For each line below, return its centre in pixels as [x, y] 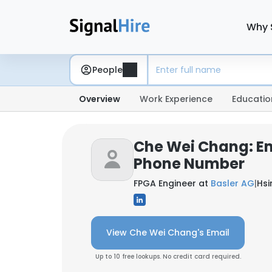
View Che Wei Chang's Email [168, 233]
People [107, 70]
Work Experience [176, 99]
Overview [100, 99]
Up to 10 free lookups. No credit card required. [168, 257]
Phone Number [189, 164]
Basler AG [233, 183]
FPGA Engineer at [172, 183]
